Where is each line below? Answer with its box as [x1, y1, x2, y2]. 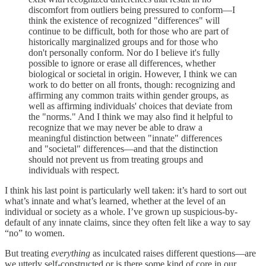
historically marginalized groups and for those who [28, 36, 218, 47]
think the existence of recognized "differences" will [28, 15, 220, 26]
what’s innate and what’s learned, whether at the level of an [5, 195, 226, 206]
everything [51, 248, 90, 258]
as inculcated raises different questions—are [90, 248, 256, 258]
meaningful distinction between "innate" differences [28, 132, 222, 143]
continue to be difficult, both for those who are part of [28, 26, 229, 36]
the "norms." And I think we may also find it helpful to [28, 111, 233, 122]
